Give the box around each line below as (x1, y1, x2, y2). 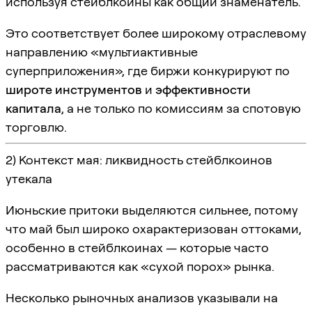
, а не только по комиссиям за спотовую (61, 100, 301, 116)
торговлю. (6, 119, 67, 134)
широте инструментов (6, 81, 142, 97)
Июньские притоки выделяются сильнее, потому (6, 202, 298, 217)
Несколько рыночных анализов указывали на (6, 290, 278, 305)
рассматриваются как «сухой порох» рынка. (6, 258, 274, 274)
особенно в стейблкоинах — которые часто (6, 240, 269, 255)
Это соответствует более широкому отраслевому (6, 25, 306, 40)
